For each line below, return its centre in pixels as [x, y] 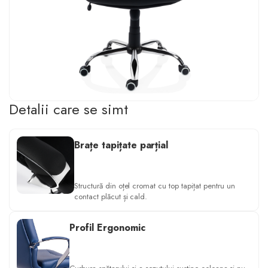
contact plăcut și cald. [111, 197]
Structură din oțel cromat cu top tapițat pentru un [154, 186]
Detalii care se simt [68, 109]
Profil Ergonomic [107, 228]
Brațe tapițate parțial [121, 145]
